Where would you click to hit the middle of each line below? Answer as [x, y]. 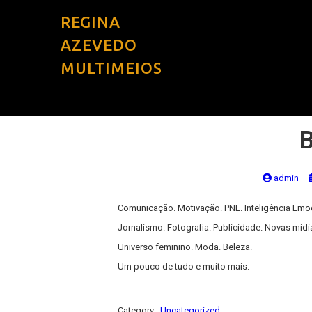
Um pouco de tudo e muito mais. [184, 266]
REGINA [91, 22]
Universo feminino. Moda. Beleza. [185, 247]
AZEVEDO [99, 45]
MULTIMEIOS [111, 68]
